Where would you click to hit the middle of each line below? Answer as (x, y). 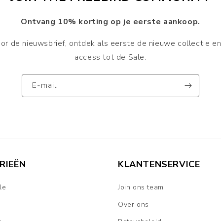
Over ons (133, 205)
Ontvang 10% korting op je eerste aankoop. (110, 22)
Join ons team (141, 187)
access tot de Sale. (110, 57)
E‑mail (44, 86)
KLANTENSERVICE (159, 165)
